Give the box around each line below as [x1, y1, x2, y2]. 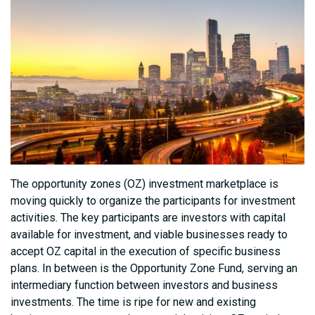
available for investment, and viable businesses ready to [11, 227, 288, 241]
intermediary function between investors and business [11, 278, 278, 292]
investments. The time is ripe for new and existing [11, 295, 256, 309]
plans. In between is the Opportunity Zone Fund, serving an [11, 261, 297, 275]
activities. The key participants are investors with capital [11, 210, 285, 224]
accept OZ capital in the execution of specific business [11, 244, 281, 258]
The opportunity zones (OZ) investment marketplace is [11, 176, 278, 191]
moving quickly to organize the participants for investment [11, 193, 295, 207]
